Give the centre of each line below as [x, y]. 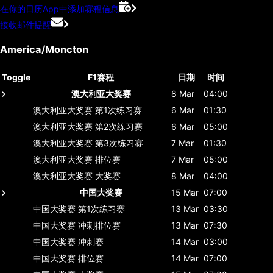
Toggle [16, 77]
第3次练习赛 [119, 143]
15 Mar [185, 192]
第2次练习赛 [119, 126]
